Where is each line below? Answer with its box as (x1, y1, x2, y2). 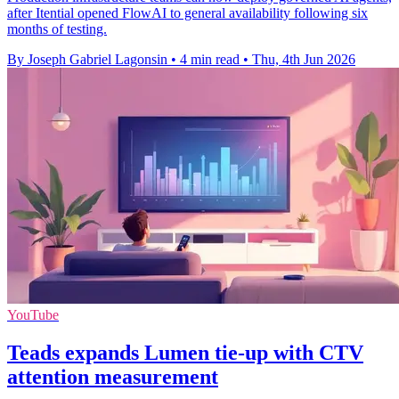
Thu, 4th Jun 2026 (252, 52, 355, 68)
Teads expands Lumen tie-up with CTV (7, 340, 363, 364)
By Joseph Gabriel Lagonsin (7, 52, 167, 68)
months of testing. (7, 21, 107, 37)
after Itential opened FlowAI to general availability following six (7, 5, 368, 21)
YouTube (7, 307, 59, 323)
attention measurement (7, 364, 218, 388)
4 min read (180, 52, 240, 68)
